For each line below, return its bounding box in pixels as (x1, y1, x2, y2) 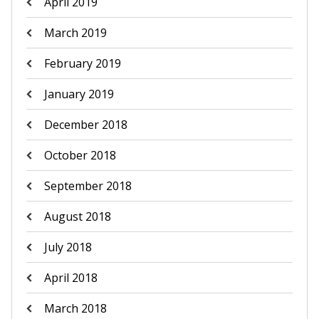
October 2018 (43, 147, 116, 163)
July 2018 (43, 239, 92, 255)
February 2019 (43, 56, 121, 71)
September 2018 (43, 178, 132, 194)
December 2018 (43, 117, 127, 132)
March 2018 (43, 300, 107, 316)
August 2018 (43, 209, 111, 224)
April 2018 (43, 270, 98, 286)
